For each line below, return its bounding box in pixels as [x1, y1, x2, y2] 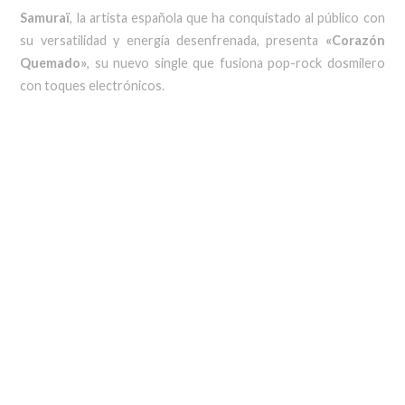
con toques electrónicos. [20, 78, 165, 93]
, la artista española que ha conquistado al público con [70, 10, 385, 25]
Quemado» [20, 55, 88, 71]
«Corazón [325, 33, 385, 48]
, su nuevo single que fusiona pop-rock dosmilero [87, 55, 385, 71]
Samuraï [20, 10, 71, 25]
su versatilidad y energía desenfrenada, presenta [20, 33, 325, 48]
